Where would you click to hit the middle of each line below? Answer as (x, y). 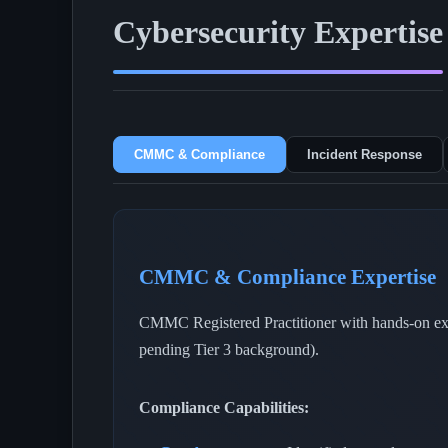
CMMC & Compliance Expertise (287, 276)
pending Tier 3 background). (229, 349)
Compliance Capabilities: (224, 407)
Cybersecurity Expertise (278, 31)
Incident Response (364, 154)
